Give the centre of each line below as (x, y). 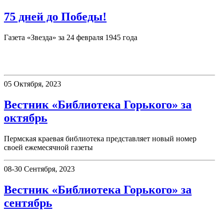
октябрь (26, 118)
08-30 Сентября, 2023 (39, 169)
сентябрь (28, 203)
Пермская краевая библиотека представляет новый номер (100, 138)
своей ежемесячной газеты (48, 147)
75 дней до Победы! (55, 17)
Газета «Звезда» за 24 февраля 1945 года (71, 38)
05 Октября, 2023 (33, 84)
